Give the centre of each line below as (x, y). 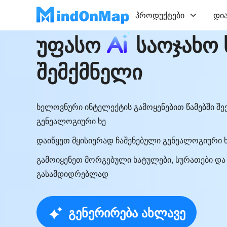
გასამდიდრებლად (72, 174)
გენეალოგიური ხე (71, 121)
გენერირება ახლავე (127, 212)
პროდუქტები (160, 15)
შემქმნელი (89, 71)
